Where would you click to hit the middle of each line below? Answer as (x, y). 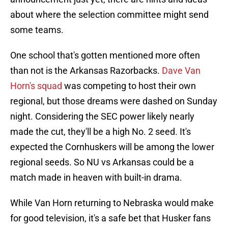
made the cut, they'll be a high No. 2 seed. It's (101, 132)
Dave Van (181, 71)
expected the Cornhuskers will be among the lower (112, 147)
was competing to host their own (129, 86)
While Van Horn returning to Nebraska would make (112, 203)
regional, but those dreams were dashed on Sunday (114, 101)
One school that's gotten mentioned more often (105, 55)
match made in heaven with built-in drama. (96, 178)
